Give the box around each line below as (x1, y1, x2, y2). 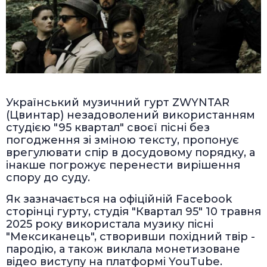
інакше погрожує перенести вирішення (6, 159, 240, 172)
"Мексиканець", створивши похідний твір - (6, 230, 255, 244)
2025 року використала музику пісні (6, 218, 213, 231)
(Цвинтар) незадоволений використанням (6, 108, 255, 122)
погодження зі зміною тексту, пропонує (6, 133, 239, 147)
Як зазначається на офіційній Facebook (6, 193, 232, 206)
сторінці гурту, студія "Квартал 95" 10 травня (6, 205, 261, 219)
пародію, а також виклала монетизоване (6, 243, 240, 256)
